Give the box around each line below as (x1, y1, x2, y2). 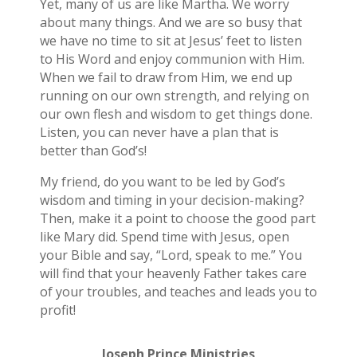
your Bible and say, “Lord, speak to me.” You (39, 246, 302, 265)
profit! (39, 301, 76, 320)
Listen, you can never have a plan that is (39, 124, 279, 142)
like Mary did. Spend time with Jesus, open (39, 228, 289, 246)
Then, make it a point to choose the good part (39, 210, 316, 228)
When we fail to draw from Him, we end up (39, 69, 292, 87)
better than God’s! (39, 142, 147, 160)
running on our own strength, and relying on (39, 87, 309, 105)
